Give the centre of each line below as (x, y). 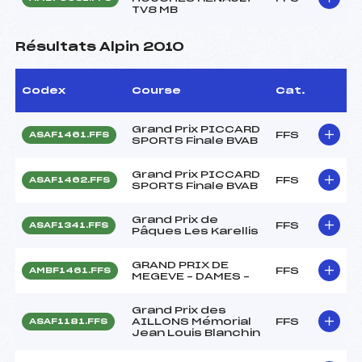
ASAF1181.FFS (68, 321)
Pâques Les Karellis (195, 231)
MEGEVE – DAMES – (191, 276)
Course (156, 90)
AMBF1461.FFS (70, 270)
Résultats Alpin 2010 (100, 47)
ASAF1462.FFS (69, 180)
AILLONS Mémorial (192, 321)
